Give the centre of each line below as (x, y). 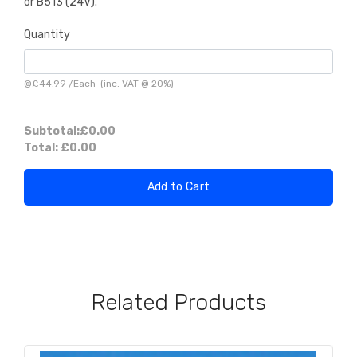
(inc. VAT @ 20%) (135, 83)
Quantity (47, 34)
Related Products (178, 302)
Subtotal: (52, 131)
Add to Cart (178, 186)
